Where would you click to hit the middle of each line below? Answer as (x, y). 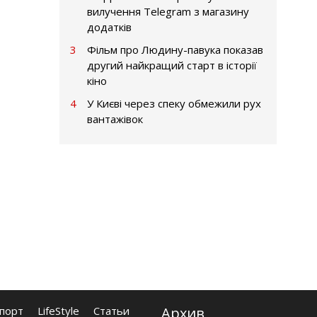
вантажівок (115, 119)
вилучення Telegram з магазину (168, 11)
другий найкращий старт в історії (172, 65)
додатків (109, 27)
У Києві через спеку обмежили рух (174, 103)
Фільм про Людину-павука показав (175, 49)
